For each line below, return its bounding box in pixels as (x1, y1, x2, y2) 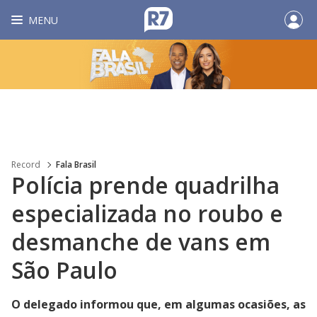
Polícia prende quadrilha (11, 170, 279, 200)
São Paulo (11, 255, 117, 285)
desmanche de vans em (11, 226, 270, 257)
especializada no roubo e (11, 198, 283, 229)
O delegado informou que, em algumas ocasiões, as (11, 296, 306, 312)
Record (11, 158, 40, 171)
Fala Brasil (56, 158, 96, 171)
